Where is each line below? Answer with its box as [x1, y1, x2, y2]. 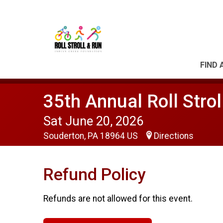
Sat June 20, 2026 [43, 113, 143, 128]
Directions [154, 131, 194, 141]
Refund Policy [43, 165, 145, 184]
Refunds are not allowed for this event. [43, 193, 193, 204]
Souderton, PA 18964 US [43, 131, 140, 141]
